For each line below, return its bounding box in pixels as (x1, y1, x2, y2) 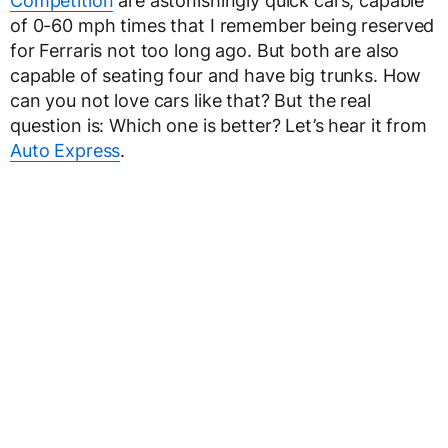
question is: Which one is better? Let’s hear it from (10, 115, 427, 137)
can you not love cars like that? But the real (10, 90, 371, 112)
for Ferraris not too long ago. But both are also (10, 40, 400, 62)
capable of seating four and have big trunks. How (10, 65, 422, 87)
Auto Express (10, 140, 121, 162)
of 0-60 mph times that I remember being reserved (10, 15, 435, 37)
